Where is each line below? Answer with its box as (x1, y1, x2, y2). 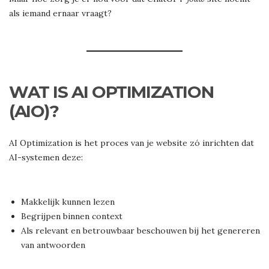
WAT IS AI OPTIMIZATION (9, 82, 214, 103)
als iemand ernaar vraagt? (9, 8, 112, 19)
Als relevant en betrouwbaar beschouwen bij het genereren (21, 225, 260, 237)
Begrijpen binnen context (21, 211, 122, 222)
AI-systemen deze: (9, 152, 83, 163)
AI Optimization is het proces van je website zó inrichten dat (9, 138, 254, 149)
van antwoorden (21, 240, 85, 251)
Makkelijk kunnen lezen (21, 196, 115, 208)
